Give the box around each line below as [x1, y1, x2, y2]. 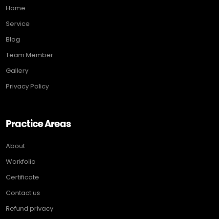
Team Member [6, 50, 53, 60]
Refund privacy [6, 203, 53, 213]
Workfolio [6, 156, 36, 166]
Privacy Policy [6, 81, 49, 91]
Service [6, 19, 30, 28]
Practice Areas [6, 117, 71, 131]
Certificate [6, 172, 39, 182]
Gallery [6, 66, 28, 75]
